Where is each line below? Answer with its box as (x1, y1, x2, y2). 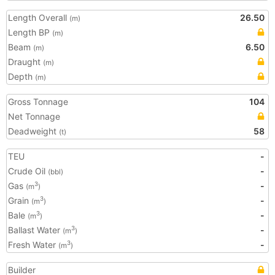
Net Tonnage (8, 111, 60, 122)
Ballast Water (8, 225, 63, 235)
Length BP (8, 27, 52, 37)
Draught (8, 56, 43, 67)
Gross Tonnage (8, 96, 68, 107)
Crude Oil (8, 166, 48, 176)
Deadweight (8, 126, 59, 136)
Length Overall (8, 12, 69, 23)
